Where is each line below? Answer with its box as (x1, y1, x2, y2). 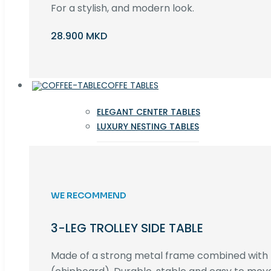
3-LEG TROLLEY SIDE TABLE (51, 220, 206, 237)
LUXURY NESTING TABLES (97, 120, 199, 133)
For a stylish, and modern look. (51, 1, 194, 16)
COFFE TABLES (101, 79, 158, 92)
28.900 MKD (51, 29, 107, 44)
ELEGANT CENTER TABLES (97, 106, 200, 119)
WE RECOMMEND (51, 189, 126, 201)
